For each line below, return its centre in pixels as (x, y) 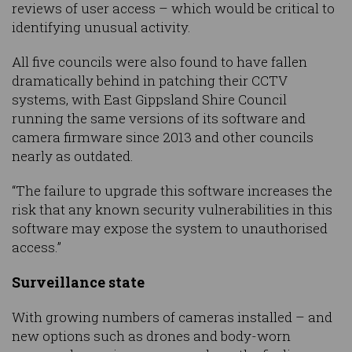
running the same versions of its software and (159, 119)
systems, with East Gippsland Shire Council (149, 100)
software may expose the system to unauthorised (170, 229)
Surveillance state (78, 282)
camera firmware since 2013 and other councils (163, 137)
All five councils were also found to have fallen (159, 62)
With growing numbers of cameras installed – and (172, 317)
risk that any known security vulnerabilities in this (172, 210)
